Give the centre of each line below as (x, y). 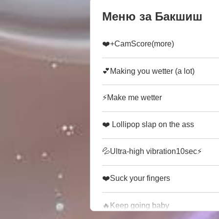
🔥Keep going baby (136, 206)
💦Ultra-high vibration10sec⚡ (152, 151)
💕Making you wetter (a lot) (148, 71)
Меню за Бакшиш (152, 16)
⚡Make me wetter (132, 97)
